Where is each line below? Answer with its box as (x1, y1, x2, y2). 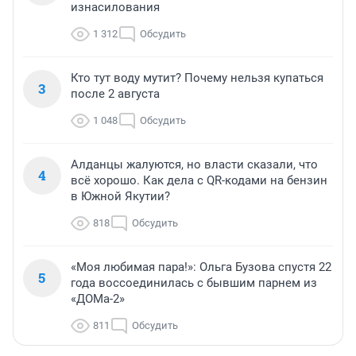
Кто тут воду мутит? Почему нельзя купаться (71, 71, 323, 86)
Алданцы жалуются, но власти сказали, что (71, 157, 318, 172)
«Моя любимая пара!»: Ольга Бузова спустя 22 (71, 260, 331, 275)
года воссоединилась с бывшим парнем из (71, 276, 317, 291)
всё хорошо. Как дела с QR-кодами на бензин (71, 173, 327, 188)
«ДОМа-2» (71, 292, 125, 307)
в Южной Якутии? (71, 189, 170, 204)
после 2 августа (71, 87, 160, 102)
